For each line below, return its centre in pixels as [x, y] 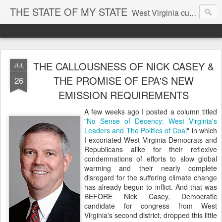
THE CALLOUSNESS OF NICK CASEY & [123, 66]
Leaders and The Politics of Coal [136, 130]
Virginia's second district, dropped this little [151, 215]
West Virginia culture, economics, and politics [161, 13]
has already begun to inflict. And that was [151, 187]
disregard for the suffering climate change [151, 177]
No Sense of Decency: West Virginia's [152, 121]
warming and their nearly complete [151, 168]
